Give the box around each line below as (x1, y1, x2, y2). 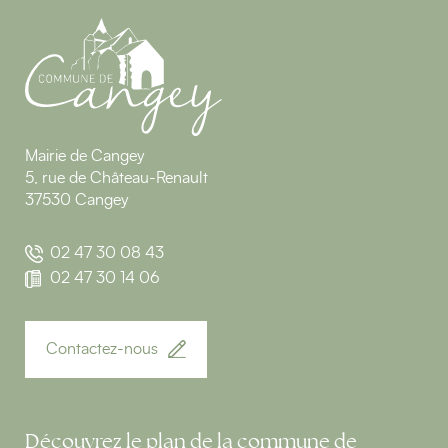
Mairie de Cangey (25, 148, 145, 165)
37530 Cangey (25, 192, 129, 209)
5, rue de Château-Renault (25, 170, 208, 187)
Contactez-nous (46, 341, 158, 358)
